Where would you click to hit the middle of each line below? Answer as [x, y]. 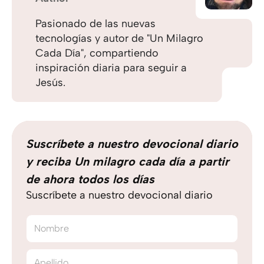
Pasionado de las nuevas [95, 24]
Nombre [52, 228]
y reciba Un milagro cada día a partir [128, 161]
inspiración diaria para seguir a [111, 68]
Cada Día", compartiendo [97, 53]
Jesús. [50, 82]
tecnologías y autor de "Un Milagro [119, 38]
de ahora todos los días [90, 179]
